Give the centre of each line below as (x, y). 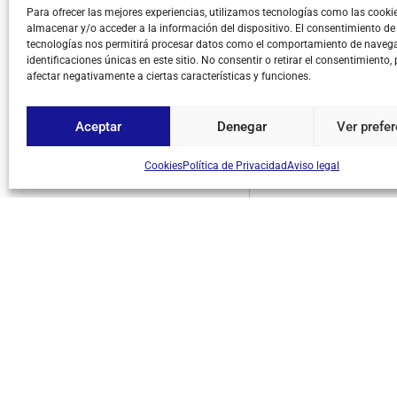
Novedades (290, 332)
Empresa (284, 269)
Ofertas (280, 348)
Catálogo (285, 300)
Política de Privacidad (234, 166)
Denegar (241, 126)
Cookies (163, 166)
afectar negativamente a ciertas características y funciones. (169, 76)
